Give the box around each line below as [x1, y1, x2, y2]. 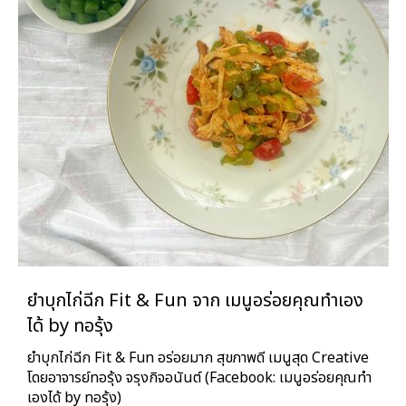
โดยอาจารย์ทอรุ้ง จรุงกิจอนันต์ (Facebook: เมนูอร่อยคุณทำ [27, 367, 372, 390]
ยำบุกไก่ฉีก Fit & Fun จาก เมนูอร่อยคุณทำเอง [27, 287, 363, 315]
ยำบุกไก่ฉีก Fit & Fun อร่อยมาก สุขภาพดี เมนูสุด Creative [27, 347, 369, 370]
